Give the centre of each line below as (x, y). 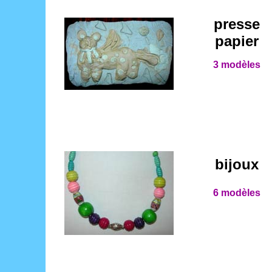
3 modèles (237, 65)
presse (237, 24)
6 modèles (237, 193)
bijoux (237, 164)
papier (237, 41)
